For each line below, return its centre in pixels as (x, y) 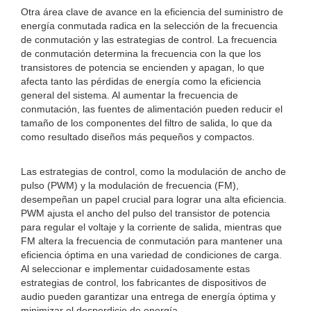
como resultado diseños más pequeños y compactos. (138, 137)
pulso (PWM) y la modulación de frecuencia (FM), (130, 185)
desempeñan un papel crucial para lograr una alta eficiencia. (154, 199)
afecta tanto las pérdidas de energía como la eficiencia (141, 81)
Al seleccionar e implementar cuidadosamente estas (135, 269)
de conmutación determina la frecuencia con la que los (141, 53)
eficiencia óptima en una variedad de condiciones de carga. (151, 255)
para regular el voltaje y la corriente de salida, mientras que (151, 227)
